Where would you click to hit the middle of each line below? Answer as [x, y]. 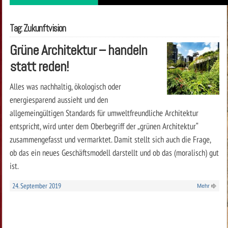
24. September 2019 [36, 186]
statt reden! [39, 66]
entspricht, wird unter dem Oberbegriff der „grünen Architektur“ [104, 126]
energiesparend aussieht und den [59, 99]
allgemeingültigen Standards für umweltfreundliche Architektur [104, 112]
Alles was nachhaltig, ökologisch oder [65, 86]
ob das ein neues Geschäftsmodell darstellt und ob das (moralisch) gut [114, 152]
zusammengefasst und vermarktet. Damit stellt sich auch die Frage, [110, 139]
